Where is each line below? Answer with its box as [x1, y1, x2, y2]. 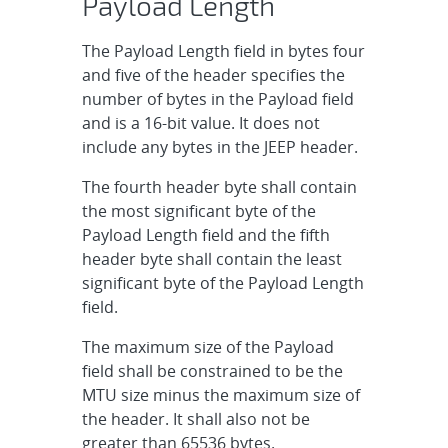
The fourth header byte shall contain [82, 176, 358, 199]
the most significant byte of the [82, 200, 317, 223]
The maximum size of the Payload [82, 336, 335, 359]
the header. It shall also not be [82, 408, 311, 431]
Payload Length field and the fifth [82, 224, 331, 247]
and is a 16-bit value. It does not [82, 112, 321, 135]
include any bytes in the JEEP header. [82, 136, 359, 159]
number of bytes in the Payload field [82, 88, 355, 111]
